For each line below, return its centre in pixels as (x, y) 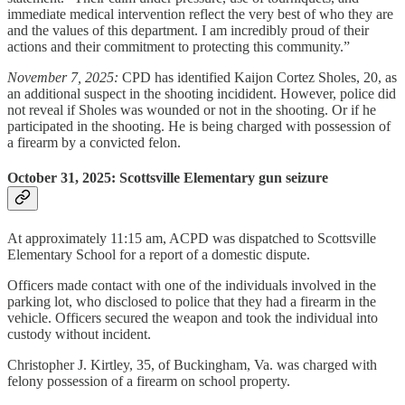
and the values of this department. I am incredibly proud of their (188, 30)
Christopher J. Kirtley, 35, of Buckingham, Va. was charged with (192, 364)
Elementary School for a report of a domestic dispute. (159, 254)
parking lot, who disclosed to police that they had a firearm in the (192, 301)
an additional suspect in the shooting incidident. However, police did (202, 94)
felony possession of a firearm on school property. (149, 381)
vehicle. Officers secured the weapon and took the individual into (193, 317)
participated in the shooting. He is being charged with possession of (199, 126)
